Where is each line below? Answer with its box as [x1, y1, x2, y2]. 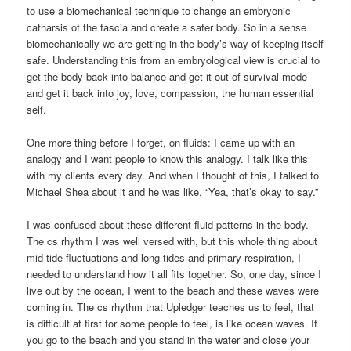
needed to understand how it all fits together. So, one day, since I [27, 266, 322, 281]
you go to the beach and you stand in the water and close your [27, 331, 310, 347]
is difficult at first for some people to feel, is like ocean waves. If [27, 315, 318, 331]
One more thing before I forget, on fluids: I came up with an [27, 134, 295, 150]
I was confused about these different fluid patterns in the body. [27, 216, 309, 232]
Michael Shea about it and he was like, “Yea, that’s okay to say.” [27, 183, 319, 199]
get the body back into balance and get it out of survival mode [27, 68, 308, 84]
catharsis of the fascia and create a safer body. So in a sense [27, 19, 307, 34]
